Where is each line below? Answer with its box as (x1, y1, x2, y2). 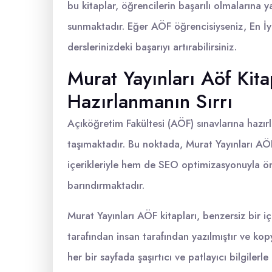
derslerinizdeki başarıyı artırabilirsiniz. (67, 39, 237, 54)
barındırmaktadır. (67, 178, 144, 192)
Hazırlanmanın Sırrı (67, 87, 233, 115)
